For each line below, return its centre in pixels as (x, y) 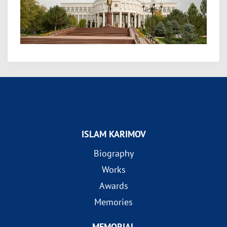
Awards (113, 186)
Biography (113, 154)
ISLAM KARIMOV (113, 134)
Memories (113, 202)
